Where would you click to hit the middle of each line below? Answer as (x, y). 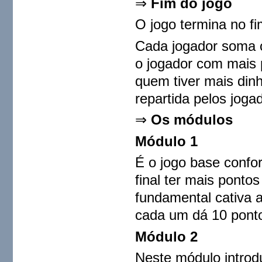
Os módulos (192, 120)
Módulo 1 (167, 141)
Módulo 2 (167, 236)
